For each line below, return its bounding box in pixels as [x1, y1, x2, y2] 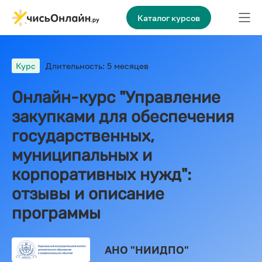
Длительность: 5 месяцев [46, 61, 149, 71]
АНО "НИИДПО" [105, 243, 189, 256]
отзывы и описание [12, 184, 164, 204]
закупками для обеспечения [12, 107, 234, 126]
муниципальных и [12, 146, 152, 165]
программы [12, 204, 101, 223]
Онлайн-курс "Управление [12, 88, 220, 107]
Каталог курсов [137, 12, 200, 23]
